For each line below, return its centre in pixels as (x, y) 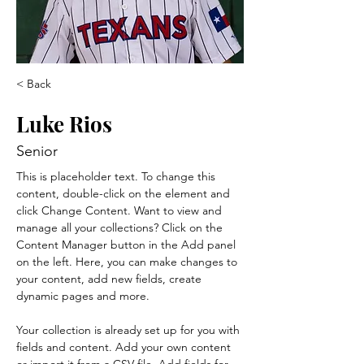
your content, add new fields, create (110, 278)
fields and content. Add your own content (125, 347)
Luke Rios (64, 123)
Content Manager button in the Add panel (128, 244)
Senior (37, 151)
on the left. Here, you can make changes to (128, 261)
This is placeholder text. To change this (117, 176)
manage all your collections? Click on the (121, 227)
